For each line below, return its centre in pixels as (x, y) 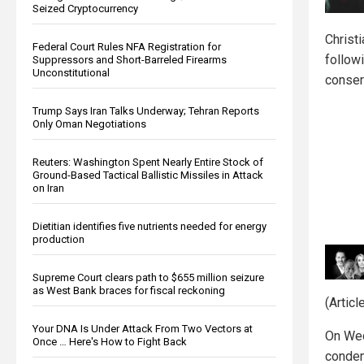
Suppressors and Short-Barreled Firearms (130, 59)
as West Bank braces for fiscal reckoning (129, 290)
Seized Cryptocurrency (85, 8)
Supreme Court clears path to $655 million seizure (148, 277)
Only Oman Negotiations (89, 123)
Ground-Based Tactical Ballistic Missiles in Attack (148, 175)
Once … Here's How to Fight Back (110, 341)
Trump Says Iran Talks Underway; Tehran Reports (146, 110)
